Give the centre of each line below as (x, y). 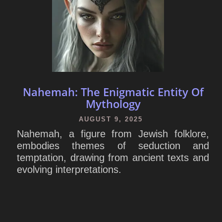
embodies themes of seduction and (113, 145)
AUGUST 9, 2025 (111, 119)
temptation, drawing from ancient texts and (113, 157)
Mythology (113, 103)
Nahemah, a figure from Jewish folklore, (113, 134)
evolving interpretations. (69, 169)
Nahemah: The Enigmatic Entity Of (113, 91)
